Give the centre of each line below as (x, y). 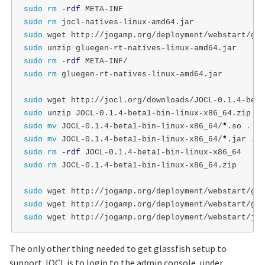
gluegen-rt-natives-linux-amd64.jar (142, 75)
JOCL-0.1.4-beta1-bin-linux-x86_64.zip (149, 166)
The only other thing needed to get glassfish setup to (118, 248)
